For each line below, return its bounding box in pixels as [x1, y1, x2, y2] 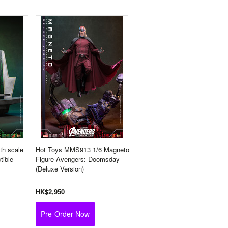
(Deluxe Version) [36, 164, 84, 174]
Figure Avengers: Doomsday [36, 154, 120, 164]
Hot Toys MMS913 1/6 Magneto [36, 145, 129, 154]
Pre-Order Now [41, 209, 90, 219]
